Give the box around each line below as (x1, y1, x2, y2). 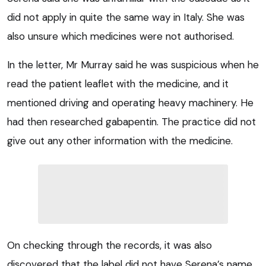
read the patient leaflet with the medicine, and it (7, 77, 229, 91)
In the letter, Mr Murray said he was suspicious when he (7, 58, 259, 72)
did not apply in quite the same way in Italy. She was (7, 11, 245, 24)
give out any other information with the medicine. (7, 134, 233, 148)
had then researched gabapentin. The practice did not (7, 115, 256, 129)
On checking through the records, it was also (7, 239, 212, 252)
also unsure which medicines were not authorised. (7, 30, 234, 43)
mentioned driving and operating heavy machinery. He (7, 96, 254, 110)
